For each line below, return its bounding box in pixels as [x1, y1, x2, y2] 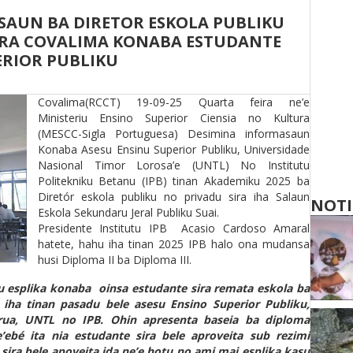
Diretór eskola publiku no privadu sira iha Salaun [38, 189, 310, 204]
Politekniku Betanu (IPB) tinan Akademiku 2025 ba [38, 173, 310, 188]
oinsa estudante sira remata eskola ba [98, 281, 310, 295]
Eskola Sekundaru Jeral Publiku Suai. [38, 205, 219, 220]
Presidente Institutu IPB [38, 221, 167, 236]
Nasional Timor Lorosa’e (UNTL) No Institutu [38, 158, 310, 173]
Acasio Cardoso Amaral [181, 221, 310, 236]
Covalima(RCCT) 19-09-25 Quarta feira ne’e [38, 95, 310, 110]
